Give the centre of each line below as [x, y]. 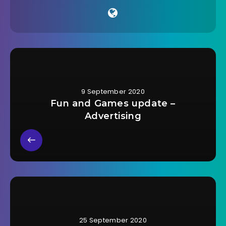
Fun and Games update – [113, 103]
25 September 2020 [113, 220]
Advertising [113, 116]
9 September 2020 [113, 91]
